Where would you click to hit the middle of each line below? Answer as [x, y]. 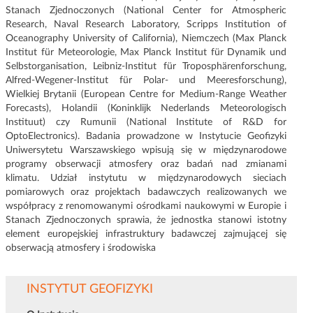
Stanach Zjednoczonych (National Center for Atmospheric [146, 11]
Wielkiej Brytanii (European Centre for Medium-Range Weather [146, 95]
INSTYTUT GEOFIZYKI [90, 290]
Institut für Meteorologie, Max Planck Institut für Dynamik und [146, 53]
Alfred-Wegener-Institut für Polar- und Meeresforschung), [146, 81]
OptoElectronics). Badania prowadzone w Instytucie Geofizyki [146, 137]
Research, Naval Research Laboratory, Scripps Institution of [146, 25]
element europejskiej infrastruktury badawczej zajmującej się [146, 234]
